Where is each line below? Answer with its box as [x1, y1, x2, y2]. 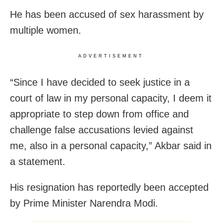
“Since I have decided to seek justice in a [10, 76, 190, 88]
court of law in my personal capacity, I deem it [10, 92, 212, 104]
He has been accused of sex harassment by [10, 8, 204, 20]
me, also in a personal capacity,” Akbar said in [10, 140, 212, 151]
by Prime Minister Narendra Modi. [10, 197, 158, 209]
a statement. [10, 156, 65, 167]
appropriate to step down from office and [10, 108, 189, 119]
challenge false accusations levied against [10, 124, 193, 135]
